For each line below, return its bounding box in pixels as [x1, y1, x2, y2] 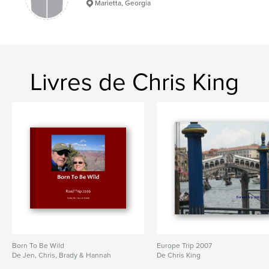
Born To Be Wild [12, 241, 64, 250]
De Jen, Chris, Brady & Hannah [12, 251, 111, 260]
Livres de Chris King [30, 68, 239, 97]
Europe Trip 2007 [157, 241, 213, 250]
